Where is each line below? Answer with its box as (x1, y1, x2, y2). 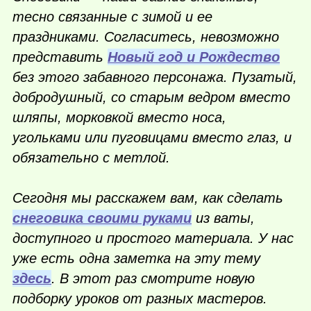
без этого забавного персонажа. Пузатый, (12, 69, 297, 85)
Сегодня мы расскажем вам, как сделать (12, 190, 283, 206)
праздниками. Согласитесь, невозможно (12, 28, 279, 44)
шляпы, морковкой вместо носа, (12, 109, 226, 125)
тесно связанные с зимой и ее (12, 8, 212, 24)
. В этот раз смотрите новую (51, 271, 255, 287)
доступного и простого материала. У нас (12, 230, 294, 246)
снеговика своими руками (12, 210, 192, 226)
